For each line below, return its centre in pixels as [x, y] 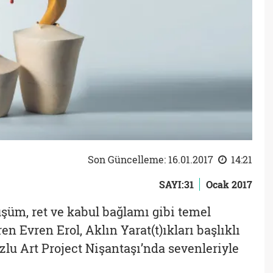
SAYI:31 [176, 184]
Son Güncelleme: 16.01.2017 [152, 159]
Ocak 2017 [229, 184]
